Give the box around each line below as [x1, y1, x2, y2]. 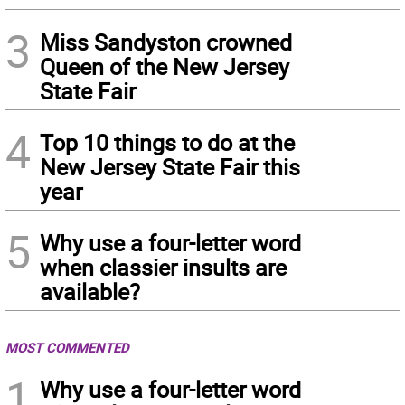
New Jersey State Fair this [40, 152, 300, 182]
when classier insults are [40, 252, 287, 282]
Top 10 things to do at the [40, 127, 295, 157]
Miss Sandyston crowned [40, 27, 292, 57]
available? [40, 277, 140, 306]
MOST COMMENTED [5, 338, 129, 356]
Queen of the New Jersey [40, 52, 289, 81]
